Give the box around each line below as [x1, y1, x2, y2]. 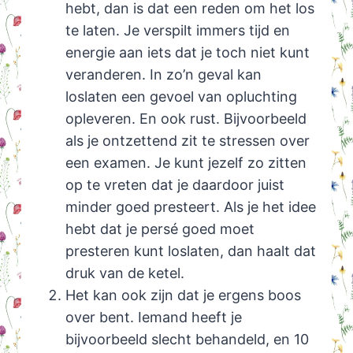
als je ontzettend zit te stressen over [65, 132, 310, 150]
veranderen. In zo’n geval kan [65, 66, 262, 84]
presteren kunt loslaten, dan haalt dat [65, 243, 316, 260]
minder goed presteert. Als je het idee [65, 199, 316, 216]
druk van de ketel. [65, 265, 184, 282]
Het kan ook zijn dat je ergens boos [65, 287, 301, 304]
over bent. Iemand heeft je [65, 309, 242, 326]
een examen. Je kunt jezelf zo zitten [65, 154, 307, 172]
